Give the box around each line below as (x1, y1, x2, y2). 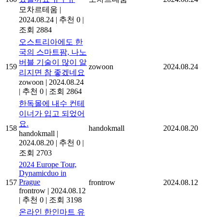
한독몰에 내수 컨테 (19, 99, 85, 108)
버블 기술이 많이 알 (19, 58, 87, 67)
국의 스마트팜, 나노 (19, 48, 87, 57)
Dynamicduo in (19, 169, 66, 178)
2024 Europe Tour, (19, 160, 77, 169)
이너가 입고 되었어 (19, 109, 85, 118)
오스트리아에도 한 (19, 38, 83, 46)
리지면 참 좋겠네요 (19, 68, 85, 77)
